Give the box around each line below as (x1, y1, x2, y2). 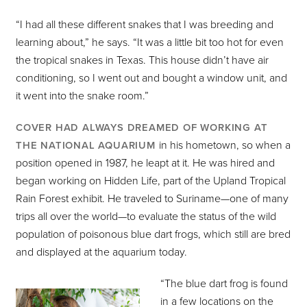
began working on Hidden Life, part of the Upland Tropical (16, 174, 286, 188)
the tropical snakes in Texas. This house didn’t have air (16, 53, 269, 68)
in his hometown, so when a (158, 138, 291, 153)
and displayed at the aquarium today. (16, 245, 187, 260)
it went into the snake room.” (16, 89, 149, 103)
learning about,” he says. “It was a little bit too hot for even (16, 36, 284, 50)
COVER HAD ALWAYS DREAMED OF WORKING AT (16, 121, 268, 134)
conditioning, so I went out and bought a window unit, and (16, 71, 287, 86)
